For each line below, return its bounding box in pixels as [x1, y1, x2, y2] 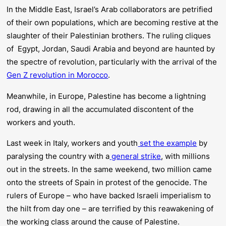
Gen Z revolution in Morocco [7, 70, 108, 80]
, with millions [161, 151, 210, 161]
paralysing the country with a [7, 151, 110, 161]
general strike [109, 151, 161, 161]
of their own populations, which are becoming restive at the [7, 18, 219, 28]
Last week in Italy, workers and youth [7, 138, 138, 148]
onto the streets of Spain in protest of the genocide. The [7, 178, 208, 188]
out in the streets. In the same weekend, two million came [7, 164, 212, 175]
